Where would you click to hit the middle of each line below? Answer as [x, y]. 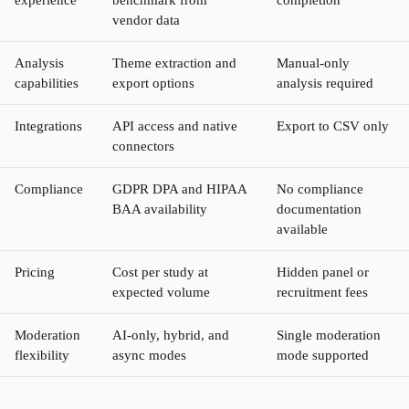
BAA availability [160, 209]
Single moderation [329, 335]
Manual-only [313, 63]
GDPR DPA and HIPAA [179, 189]
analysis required [325, 83]
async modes [149, 355]
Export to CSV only [333, 126]
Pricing [35, 272]
